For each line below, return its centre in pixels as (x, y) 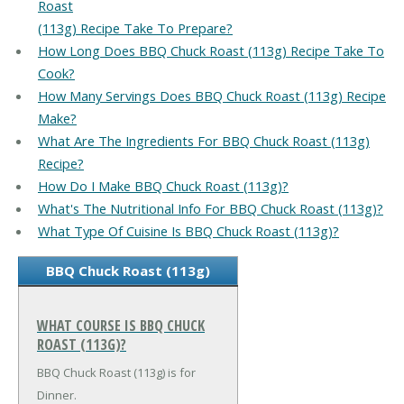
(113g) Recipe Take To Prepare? (135, 28)
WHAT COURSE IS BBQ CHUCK (121, 325)
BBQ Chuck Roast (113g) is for (116, 372)
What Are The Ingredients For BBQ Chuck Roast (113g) (203, 141)
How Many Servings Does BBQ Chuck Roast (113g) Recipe (211, 96)
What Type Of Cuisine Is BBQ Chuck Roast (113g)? (188, 231)
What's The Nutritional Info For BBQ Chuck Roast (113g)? (210, 209)
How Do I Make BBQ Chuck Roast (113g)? (163, 186)
